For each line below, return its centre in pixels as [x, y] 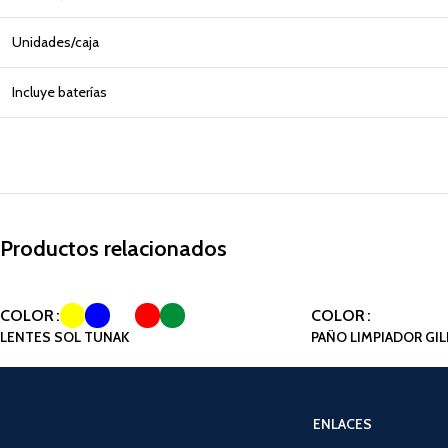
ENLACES [342, 424]
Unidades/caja [55, 42]
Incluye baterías [59, 92]
